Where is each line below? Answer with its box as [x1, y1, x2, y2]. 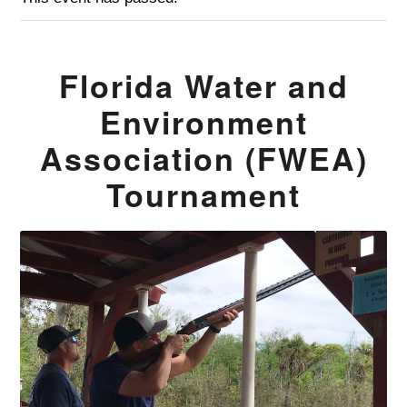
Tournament [106, 172, 301, 216]
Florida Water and [58, 63, 349, 107]
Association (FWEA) [39, 135, 368, 180]
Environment [99, 99, 308, 144]
